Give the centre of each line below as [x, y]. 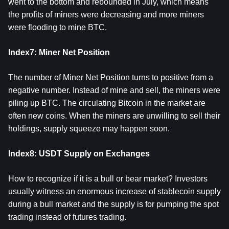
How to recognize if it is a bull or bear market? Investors [108, 179]
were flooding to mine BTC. [58, 27]
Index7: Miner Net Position [59, 52]
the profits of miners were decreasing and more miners [106, 15]
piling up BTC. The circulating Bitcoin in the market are [107, 103]
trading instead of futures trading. [67, 217]
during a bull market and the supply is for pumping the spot [113, 204]
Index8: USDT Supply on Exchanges [79, 154]
